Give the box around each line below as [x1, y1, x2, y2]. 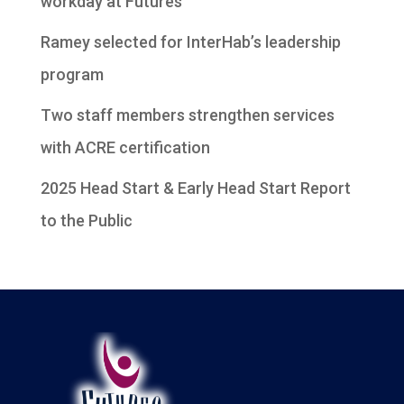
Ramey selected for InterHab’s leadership [40, 32, 341, 51]
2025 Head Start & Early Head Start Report [40, 178, 351, 197]
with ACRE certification [40, 137, 210, 157]
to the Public [40, 210, 133, 230]
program [40, 64, 104, 84]
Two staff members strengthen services [40, 105, 335, 124]
